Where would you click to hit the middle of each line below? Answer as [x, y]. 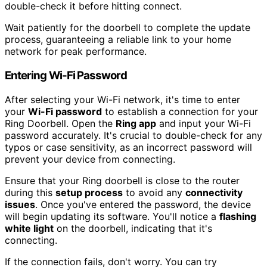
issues [20, 204]
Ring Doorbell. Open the [60, 123]
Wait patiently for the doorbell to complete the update [128, 28]
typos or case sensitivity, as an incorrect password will [128, 147]
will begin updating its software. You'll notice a [112, 216]
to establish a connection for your [180, 111]
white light [29, 228]
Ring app [136, 123]
